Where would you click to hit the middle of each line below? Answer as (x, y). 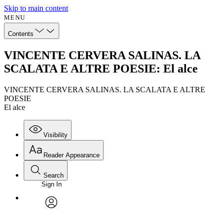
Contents (21, 34)
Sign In (51, 184)
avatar (52, 216)
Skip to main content (36, 8)
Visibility (55, 135)
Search (54, 175)
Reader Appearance (72, 155)
